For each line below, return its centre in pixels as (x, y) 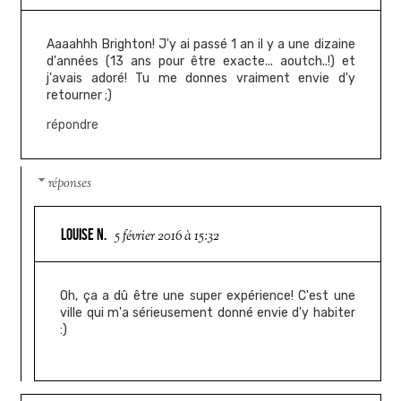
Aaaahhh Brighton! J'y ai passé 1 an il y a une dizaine (201, 45)
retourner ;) (80, 96)
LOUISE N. (84, 234)
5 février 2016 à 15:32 (167, 236)
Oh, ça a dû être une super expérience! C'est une (208, 295)
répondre (73, 125)
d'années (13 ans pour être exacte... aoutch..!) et (201, 62)
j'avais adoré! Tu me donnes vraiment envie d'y (201, 79)
